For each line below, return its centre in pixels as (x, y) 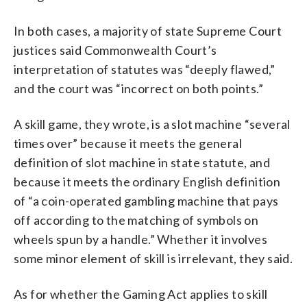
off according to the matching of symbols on (136, 220)
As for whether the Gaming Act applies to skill (141, 294)
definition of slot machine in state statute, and (142, 162)
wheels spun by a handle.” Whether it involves (140, 239)
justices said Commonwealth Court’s (115, 50)
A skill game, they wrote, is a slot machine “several (152, 124)
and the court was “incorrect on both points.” (138, 88)
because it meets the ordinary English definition (147, 181)
